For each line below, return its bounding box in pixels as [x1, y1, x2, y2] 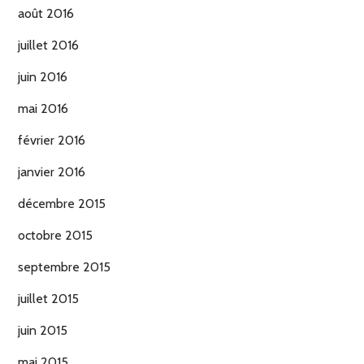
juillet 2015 [18, 291, 79, 307]
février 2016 [18, 132, 85, 149]
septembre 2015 [18, 259, 110, 275]
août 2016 [18, 6, 74, 22]
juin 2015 [18, 323, 67, 339]
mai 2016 [18, 101, 68, 117]
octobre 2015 [18, 227, 93, 244]
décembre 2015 [18, 196, 106, 212]
